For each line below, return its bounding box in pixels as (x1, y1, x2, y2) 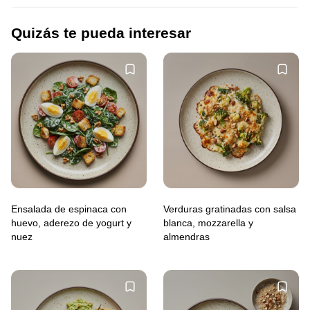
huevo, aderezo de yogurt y (11, 217, 131, 228)
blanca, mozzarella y (163, 217, 253, 228)
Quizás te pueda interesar (11, 25, 191, 42)
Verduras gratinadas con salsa (163, 203, 296, 215)
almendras (163, 230, 210, 242)
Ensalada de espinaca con (11, 203, 127, 215)
